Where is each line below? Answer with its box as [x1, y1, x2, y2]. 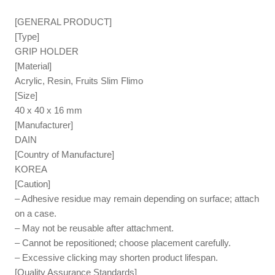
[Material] [15, 60, 52, 71]
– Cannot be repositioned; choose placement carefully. [15, 237, 231, 248]
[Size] [15, 90, 38, 101]
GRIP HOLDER [15, 45, 79, 56]
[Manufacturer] [15, 119, 74, 130]
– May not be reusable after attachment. [15, 222, 174, 233]
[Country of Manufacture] [15, 149, 115, 160]
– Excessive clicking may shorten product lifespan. [15, 252, 219, 263]
